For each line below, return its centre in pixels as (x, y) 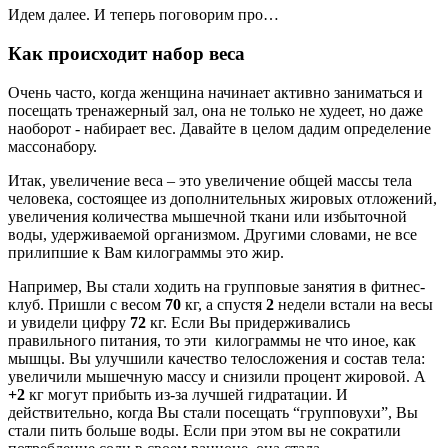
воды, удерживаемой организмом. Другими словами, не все (212, 234)
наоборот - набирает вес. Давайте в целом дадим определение (219, 128)
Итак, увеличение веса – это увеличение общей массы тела (210, 180)
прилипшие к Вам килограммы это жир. (146, 252)
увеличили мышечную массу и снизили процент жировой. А (217, 376)
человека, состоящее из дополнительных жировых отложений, (222, 198)
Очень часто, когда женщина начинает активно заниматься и (215, 92)
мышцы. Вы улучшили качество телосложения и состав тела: (216, 358)
